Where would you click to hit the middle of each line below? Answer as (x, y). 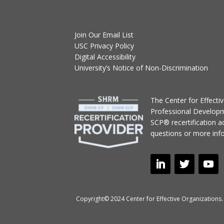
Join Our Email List (104, 34)
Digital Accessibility (105, 56)
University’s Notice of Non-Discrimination (141, 67)
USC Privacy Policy (104, 45)
